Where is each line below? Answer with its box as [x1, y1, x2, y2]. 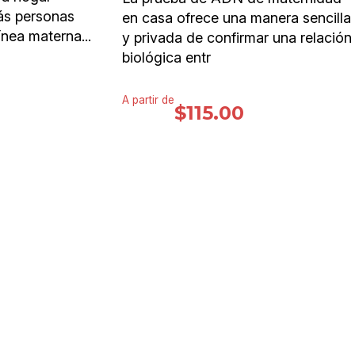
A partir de [122, 94, 174, 107]
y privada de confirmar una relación [122, 29, 352, 46]
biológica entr [122, 48, 211, 66]
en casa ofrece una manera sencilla [122, 9, 351, 26]
